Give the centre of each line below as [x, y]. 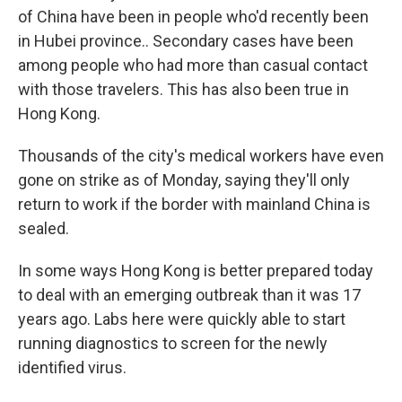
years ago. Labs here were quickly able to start [182, 319]
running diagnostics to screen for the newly [173, 344]
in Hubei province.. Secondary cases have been [186, 41]
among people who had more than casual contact [193, 66]
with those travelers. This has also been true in [184, 90]
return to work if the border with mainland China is [194, 205]
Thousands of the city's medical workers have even [201, 156]
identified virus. [72, 368]
